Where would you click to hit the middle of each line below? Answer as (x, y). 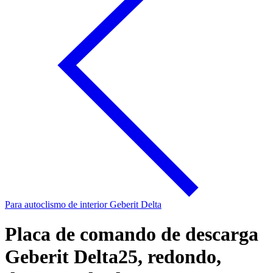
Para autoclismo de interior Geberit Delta (83, 204)
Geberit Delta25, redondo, (113, 257)
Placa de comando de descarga (132, 234)
